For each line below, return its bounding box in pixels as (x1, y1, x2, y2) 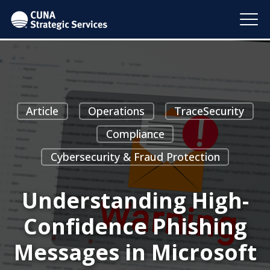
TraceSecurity (174, 104, 244, 118)
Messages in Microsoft (13, 237, 257, 267)
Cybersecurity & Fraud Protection (50, 149, 220, 164)
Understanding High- (21, 186, 249, 215)
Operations (88, 104, 145, 118)
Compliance (105, 127, 165, 141)
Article (26, 104, 58, 118)
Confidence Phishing (23, 212, 247, 241)
